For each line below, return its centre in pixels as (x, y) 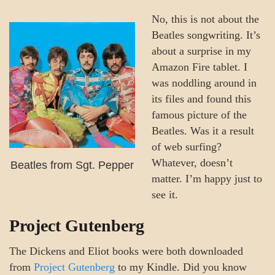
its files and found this (201, 99)
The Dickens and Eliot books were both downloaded (126, 251)
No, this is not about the (205, 19)
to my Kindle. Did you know (181, 267)
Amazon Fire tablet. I (199, 67)
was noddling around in (204, 83)
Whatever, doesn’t (192, 163)
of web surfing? (187, 147)
